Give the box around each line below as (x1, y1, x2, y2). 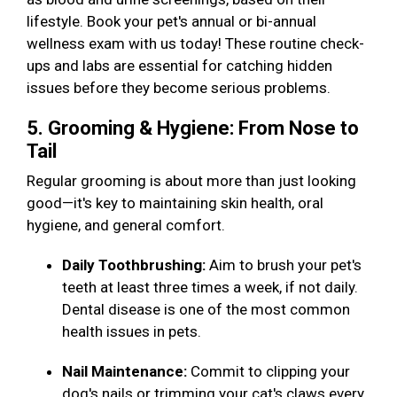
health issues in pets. (62, 323, 208, 341)
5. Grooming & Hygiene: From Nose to (27, 117, 359, 140)
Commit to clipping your (191, 362, 350, 381)
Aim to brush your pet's (206, 256, 362, 275)
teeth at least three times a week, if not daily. (62, 278, 358, 297)
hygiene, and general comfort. (27, 216, 229, 235)
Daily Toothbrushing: (62, 256, 206, 275)
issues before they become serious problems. (27, 79, 338, 97)
